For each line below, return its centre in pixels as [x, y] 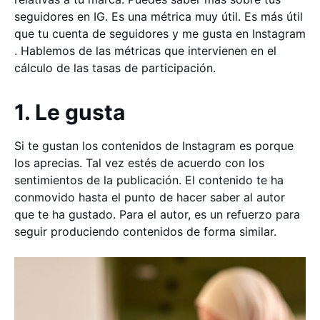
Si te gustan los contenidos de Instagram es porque [154, 146]
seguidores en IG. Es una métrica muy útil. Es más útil [159, 16]
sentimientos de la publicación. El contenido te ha [149, 180]
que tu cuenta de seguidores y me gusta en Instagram [160, 34]
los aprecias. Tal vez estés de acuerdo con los [139, 163]
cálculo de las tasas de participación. [115, 68]
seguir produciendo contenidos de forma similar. [145, 231]
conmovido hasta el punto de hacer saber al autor [150, 197]
